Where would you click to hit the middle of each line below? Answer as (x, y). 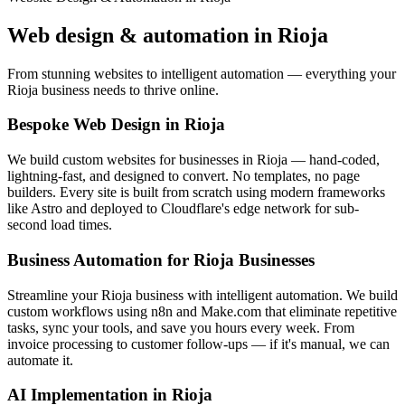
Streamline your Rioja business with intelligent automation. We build (202, 295)
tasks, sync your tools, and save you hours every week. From (181, 327)
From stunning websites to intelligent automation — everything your (202, 73)
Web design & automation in (142, 35)
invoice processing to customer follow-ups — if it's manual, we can (198, 344)
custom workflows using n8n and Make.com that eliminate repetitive (202, 311)
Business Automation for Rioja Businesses (161, 259)
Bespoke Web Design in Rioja (116, 125)
